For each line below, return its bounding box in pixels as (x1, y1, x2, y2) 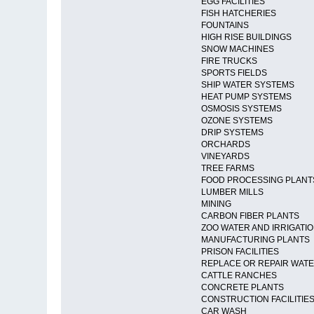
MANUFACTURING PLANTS (200, 235, 312, 245)
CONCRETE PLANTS (200, 282, 286, 293)
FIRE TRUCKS (200, 56, 257, 67)
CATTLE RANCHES (200, 271, 277, 281)
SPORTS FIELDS (200, 68, 269, 78)
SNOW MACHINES (200, 44, 276, 55)
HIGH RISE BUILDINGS (200, 32, 292, 43)
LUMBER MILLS (200, 187, 266, 198)
